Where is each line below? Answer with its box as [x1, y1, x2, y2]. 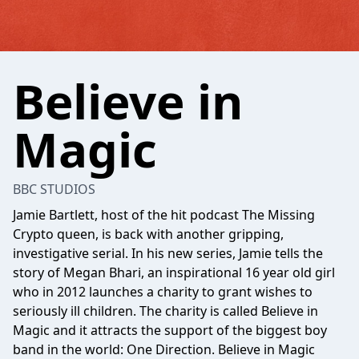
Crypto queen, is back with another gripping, [13, 225, 284, 243]
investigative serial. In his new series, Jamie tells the [13, 244, 323, 262]
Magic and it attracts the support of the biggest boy [13, 321, 327, 339]
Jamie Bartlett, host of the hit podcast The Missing [13, 206, 315, 224]
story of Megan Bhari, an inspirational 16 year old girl [13, 264, 335, 281]
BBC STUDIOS [13, 180, 95, 198]
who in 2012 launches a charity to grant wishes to [13, 283, 313, 301]
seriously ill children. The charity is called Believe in [13, 302, 318, 320]
